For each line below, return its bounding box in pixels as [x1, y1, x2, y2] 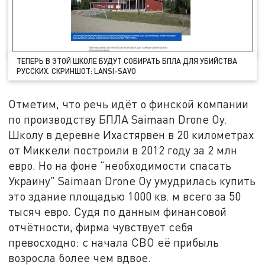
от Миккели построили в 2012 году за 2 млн [8, 143, 238, 157]
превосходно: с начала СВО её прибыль [8, 235, 219, 249]
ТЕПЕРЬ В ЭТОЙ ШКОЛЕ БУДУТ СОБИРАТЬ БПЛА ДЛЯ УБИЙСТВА [17, 56, 238, 66]
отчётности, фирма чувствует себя [8, 219, 193, 234]
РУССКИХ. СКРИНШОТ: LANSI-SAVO [17, 66, 137, 76]
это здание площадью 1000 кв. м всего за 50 [8, 189, 241, 203]
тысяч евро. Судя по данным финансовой [8, 204, 227, 218]
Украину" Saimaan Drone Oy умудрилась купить [8, 173, 256, 188]
